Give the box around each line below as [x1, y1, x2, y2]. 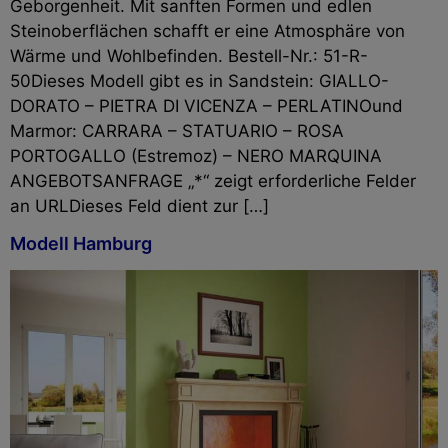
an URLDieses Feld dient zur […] [10, 195, 269, 216]
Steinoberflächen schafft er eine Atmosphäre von [10, 20, 405, 41]
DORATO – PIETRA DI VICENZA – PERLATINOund [10, 95, 403, 116]
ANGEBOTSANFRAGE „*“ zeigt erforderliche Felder [10, 170, 416, 191]
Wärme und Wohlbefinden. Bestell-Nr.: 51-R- [10, 45, 368, 66]
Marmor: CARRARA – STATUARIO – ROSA [10, 120, 344, 141]
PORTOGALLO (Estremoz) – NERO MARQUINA [10, 145, 382, 166]
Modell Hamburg [10, 233, 152, 255]
